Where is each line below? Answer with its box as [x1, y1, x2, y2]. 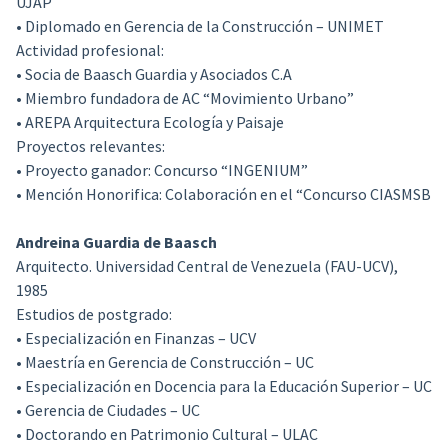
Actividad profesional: [15, 39, 164, 60]
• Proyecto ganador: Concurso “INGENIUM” [15, 159, 308, 180]
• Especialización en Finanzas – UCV [15, 327, 256, 348]
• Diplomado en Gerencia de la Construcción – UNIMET [15, 15, 384, 36]
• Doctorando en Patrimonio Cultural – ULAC [15, 423, 318, 444]
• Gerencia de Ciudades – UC [15, 399, 200, 420]
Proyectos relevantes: [15, 135, 165, 156]
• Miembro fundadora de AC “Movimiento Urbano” [15, 87, 354, 108]
